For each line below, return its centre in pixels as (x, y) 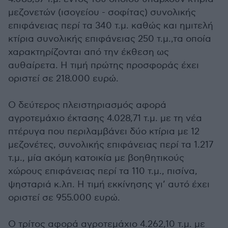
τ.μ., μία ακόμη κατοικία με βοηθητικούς (96, 158)
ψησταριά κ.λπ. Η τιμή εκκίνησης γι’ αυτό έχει (109, 185)
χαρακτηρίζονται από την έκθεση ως (89, 52)
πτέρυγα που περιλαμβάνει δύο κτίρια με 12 (104, 132)
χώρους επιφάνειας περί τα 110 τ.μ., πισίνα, (103, 172)
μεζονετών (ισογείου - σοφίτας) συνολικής (102, 13)
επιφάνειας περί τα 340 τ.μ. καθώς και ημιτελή (111, 26)
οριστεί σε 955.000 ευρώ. (64, 198)
